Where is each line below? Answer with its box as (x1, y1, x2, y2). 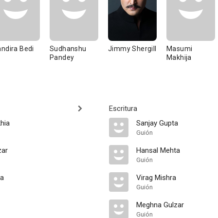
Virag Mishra (136, 173, 176, 182)
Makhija (166, 54, 192, 61)
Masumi (166, 45, 193, 53)
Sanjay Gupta (136, 119, 178, 127)
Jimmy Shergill (108, 45, 157, 53)
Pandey (50, 54, 74, 61)
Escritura (109, 104, 137, 113)
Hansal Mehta (136, 146, 180, 155)
